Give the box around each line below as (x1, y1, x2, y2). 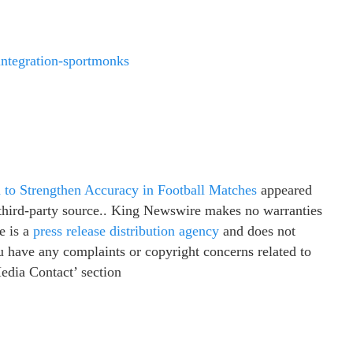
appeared (257, 181, 312, 198)
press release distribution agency (33, 222, 219, 239)
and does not (219, 222, 295, 239)
